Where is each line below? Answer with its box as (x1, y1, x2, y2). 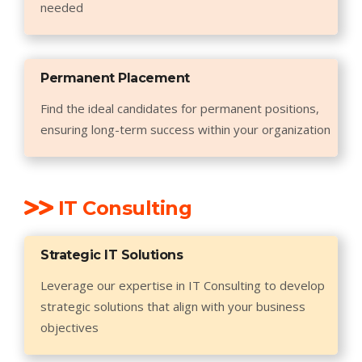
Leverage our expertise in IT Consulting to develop (40, 277, 325, 293)
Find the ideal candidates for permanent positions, (40, 100, 319, 116)
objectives (40, 319, 99, 335)
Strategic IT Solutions (40, 247, 183, 263)
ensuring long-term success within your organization (40, 121, 330, 137)
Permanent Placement (40, 70, 190, 86)
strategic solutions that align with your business (40, 298, 305, 314)
